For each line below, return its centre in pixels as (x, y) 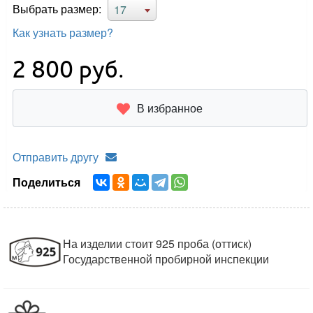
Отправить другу (56, 157)
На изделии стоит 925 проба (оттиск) (158, 244)
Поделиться (50, 182)
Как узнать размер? (63, 33)
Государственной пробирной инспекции (166, 259)
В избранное (170, 108)
